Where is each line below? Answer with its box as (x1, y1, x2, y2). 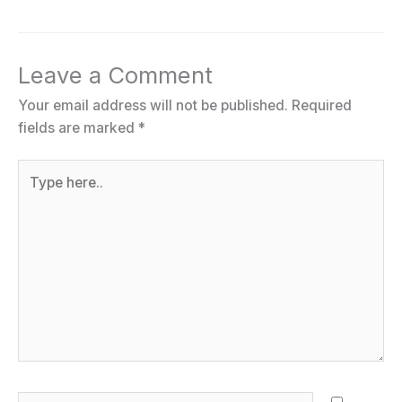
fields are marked (18, 118, 138, 136)
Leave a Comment (18, 60, 213, 89)
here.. (17, 184, 54, 202)
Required (292, 96, 352, 114)
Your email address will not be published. (18, 96, 288, 114)
